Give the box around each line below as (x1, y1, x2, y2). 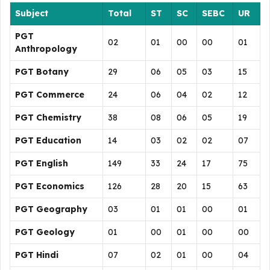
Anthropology (15, 43, 77, 54)
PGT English (15, 158, 68, 169)
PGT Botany (15, 66, 69, 77)
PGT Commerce (15, 89, 84, 100)
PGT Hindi (15, 250, 58, 260)
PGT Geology (15, 227, 75, 237)
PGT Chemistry (15, 112, 81, 123)
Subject (15, 8, 48, 19)
